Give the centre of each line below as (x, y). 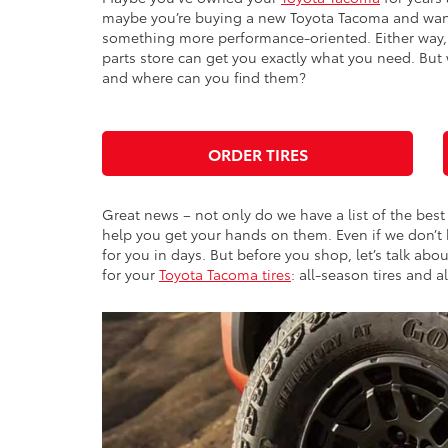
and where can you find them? (204, 77)
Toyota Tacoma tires (225, 274)
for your (130, 274)
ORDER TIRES (257, 153)
